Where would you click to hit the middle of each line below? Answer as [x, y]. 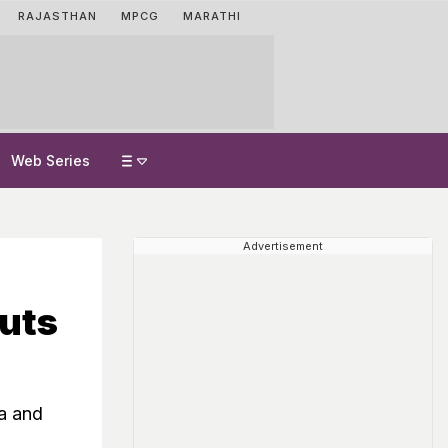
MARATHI [212, 16]
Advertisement [283, 246]
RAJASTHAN [57, 16]
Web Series [50, 160]
